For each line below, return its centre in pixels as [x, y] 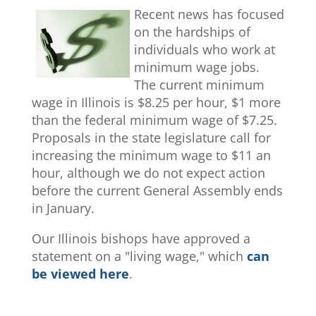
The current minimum [199, 85]
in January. [63, 208]
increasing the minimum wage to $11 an [151, 156]
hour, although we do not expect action [148, 173]
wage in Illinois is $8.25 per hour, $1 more [156, 103]
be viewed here [80, 274]
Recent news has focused [209, 14]
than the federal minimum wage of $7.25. [154, 120]
